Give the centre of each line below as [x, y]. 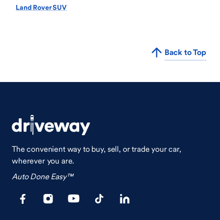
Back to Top [185, 52]
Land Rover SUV [41, 8]
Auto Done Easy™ [42, 177]
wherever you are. [43, 161]
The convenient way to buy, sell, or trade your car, [96, 149]
